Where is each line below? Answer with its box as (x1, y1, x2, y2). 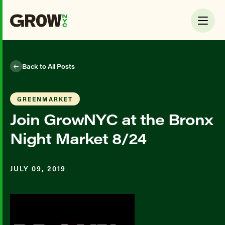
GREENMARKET (17, 95, 73, 103)
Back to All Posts (22, 62, 75, 70)
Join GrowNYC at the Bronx (10, 109, 213, 129)
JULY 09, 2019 (10, 164, 66, 173)
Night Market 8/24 (10, 128, 146, 148)
